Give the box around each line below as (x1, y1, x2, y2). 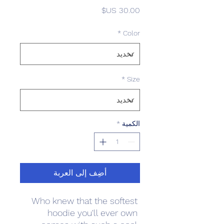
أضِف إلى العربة (53, 168, 106, 177)
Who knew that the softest (31, 195, 137, 206)
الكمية (122, 119, 140, 127)
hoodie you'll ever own (47, 207, 137, 218)
